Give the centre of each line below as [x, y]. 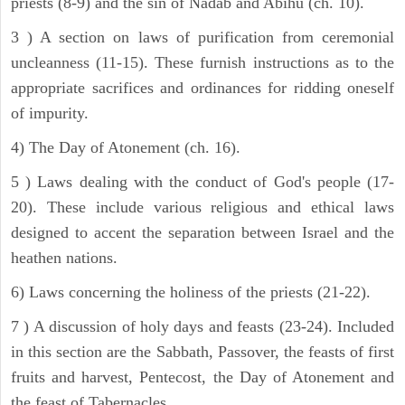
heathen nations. [64, 258]
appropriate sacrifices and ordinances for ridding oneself [202, 88]
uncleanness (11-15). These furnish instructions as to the [202, 63]
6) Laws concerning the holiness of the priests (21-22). [191, 292]
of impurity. [50, 113]
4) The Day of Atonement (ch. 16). [126, 148]
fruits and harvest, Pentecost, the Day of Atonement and [202, 377]
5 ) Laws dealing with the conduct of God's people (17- [202, 182]
